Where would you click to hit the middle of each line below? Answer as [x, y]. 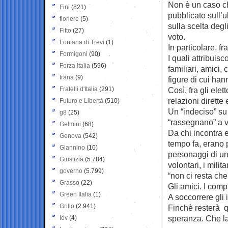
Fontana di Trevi [82, 42]
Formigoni [74, 54]
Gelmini [70, 124]
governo [71, 171]
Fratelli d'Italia [79, 89]
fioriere [69, 19]
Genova [70, 136]
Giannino [72, 147]
